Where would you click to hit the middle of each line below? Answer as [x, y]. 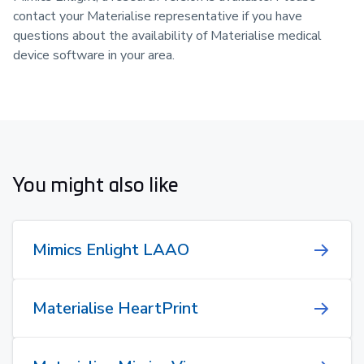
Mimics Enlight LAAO [111, 249]
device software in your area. [94, 55]
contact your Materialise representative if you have [158, 16]
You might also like [95, 183]
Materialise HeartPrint [115, 308]
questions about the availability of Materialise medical [167, 35]
